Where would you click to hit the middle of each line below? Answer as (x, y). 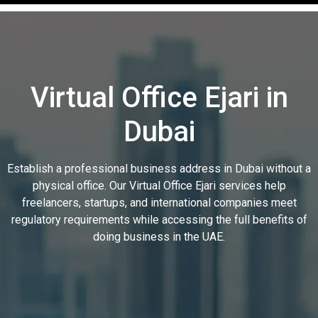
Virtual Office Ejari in (159, 98)
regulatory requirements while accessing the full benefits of (159, 220)
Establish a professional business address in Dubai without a (159, 169)
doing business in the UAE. (159, 237)
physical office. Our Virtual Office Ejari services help (159, 186)
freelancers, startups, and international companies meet (159, 203)
